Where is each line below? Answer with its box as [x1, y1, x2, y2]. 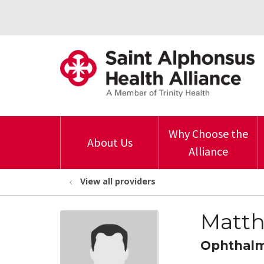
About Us [87, 135, 133, 150]
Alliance [188, 144, 228, 159]
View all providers [80, 176, 156, 187]
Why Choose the [168, 126, 248, 141]
